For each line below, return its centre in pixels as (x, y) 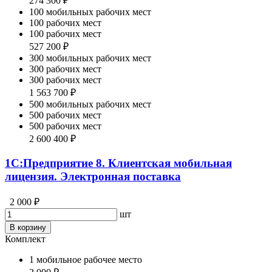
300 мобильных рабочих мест (90, 58)
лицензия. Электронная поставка (93, 176)
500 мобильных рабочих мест (90, 104)
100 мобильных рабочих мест (90, 12)
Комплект (25, 239)
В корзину (28, 227)
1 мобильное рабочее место (86, 259)
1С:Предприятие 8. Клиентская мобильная (118, 163)
